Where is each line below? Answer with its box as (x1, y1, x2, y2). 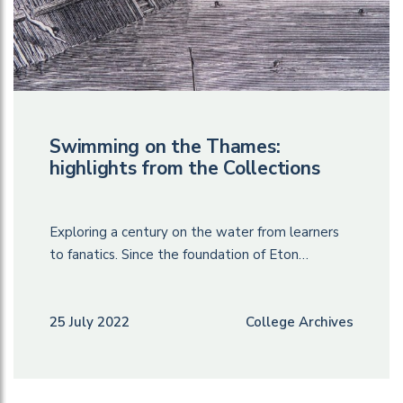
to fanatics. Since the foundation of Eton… (49, 245, 309, 264)
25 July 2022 (49, 312, 130, 331)
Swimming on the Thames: (49, 133, 281, 159)
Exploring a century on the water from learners (49, 222, 339, 241)
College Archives (246, 312, 354, 331)
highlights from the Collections (49, 155, 320, 181)
